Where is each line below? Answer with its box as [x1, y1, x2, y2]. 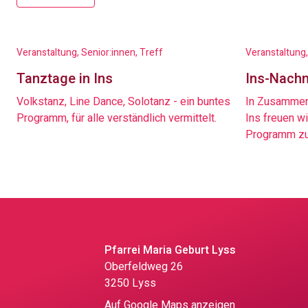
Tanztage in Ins [16, 69, 113, 89]
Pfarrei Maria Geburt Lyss [104, 242, 236, 258]
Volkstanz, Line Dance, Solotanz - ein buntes [16, 93, 230, 110]
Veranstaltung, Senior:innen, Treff [16, 45, 163, 60]
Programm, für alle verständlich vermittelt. [16, 110, 217, 126]
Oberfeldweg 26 [104, 258, 183, 275]
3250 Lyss [104, 275, 156, 291]
